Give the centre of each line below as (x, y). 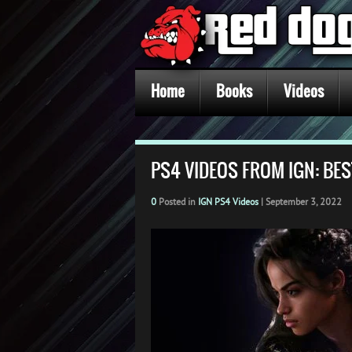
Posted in (177, 202)
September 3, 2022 (304, 202)
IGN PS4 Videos (228, 202)
